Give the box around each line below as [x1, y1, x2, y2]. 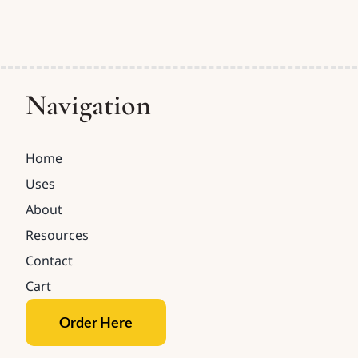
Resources [26, 225, 89, 244]
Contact [26, 251, 74, 269]
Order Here [59, 312, 133, 331]
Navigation [26, 87, 152, 122]
